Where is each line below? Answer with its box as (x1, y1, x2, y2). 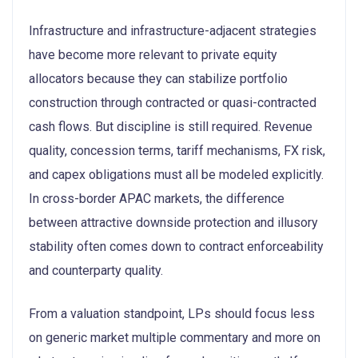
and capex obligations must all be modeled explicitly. (29, 166, 324, 182)
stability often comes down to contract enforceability (29, 238, 324, 254)
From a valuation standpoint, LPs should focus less (29, 305, 315, 321)
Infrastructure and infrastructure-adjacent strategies (29, 22, 316, 38)
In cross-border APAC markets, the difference (29, 190, 284, 206)
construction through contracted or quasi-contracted (29, 94, 316, 110)
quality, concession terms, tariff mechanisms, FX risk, (29, 142, 325, 158)
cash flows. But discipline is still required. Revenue (29, 118, 312, 134)
